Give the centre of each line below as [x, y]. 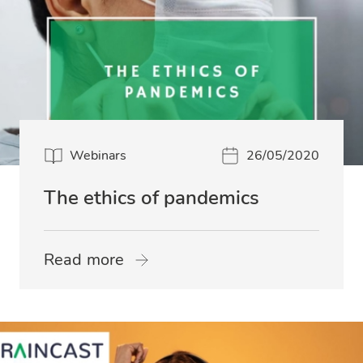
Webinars [98, 156]
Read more [84, 260]
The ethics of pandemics [152, 198]
